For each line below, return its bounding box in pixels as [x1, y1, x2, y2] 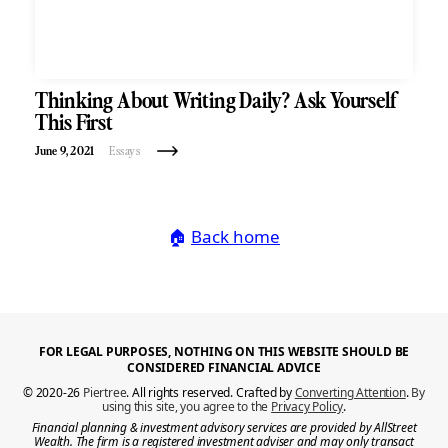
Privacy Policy [271, 397, 344, 415]
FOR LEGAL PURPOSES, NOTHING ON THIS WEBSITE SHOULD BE [38, 342, 410, 360]
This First [34, 111, 113, 134]
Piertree [83, 383, 127, 401]
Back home [191, 224, 280, 248]
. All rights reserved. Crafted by [126, 383, 295, 401]
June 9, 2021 [34, 144, 95, 157]
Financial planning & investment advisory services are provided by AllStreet [31, 418, 417, 436]
